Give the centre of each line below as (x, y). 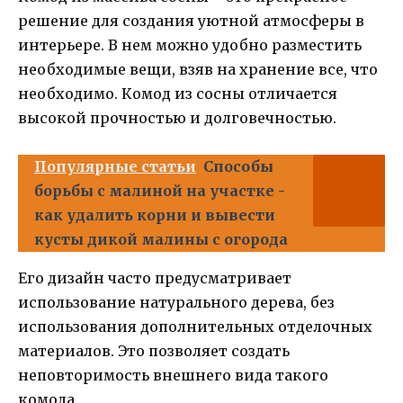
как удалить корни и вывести (155, 215)
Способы (238, 166)
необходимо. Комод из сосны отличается (178, 93)
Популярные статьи (115, 166)
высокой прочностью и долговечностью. (177, 117)
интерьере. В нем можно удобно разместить (190, 45)
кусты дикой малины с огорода (161, 239)
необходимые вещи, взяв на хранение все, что (198, 69)
